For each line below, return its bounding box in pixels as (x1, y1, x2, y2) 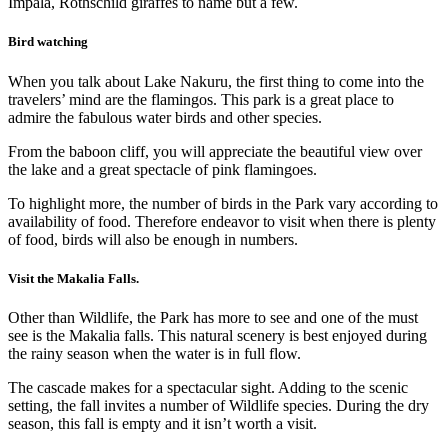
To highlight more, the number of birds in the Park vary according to (8, 194, 438, 212)
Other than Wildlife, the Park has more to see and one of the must (8, 308, 418, 326)
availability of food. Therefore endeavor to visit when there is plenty (8, 212, 436, 230)
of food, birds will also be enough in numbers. (8, 230, 298, 248)
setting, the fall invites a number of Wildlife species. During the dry (8, 396, 429, 414)
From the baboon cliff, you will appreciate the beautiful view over (8, 142, 422, 160)
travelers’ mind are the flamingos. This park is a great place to (8, 90, 394, 108)
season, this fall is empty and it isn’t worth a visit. (8, 414, 317, 432)
